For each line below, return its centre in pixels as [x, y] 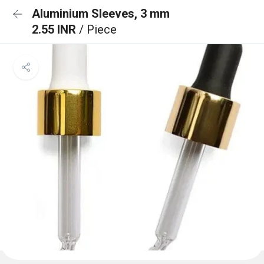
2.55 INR [55, 29]
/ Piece [98, 29]
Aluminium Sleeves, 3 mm [101, 14]
